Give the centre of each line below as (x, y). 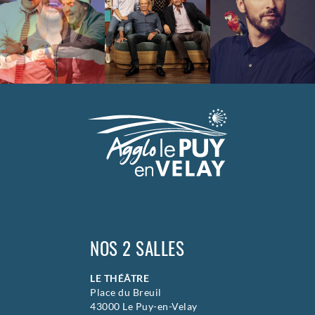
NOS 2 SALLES (137, 248)
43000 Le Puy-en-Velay (144, 306)
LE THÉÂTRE (120, 278)
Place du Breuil (126, 292)
